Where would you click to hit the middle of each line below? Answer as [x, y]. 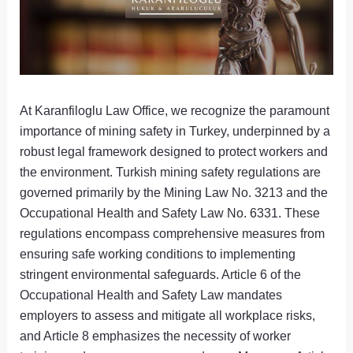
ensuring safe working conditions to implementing [158, 254]
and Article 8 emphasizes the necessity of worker [156, 336]
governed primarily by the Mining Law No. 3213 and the [174, 193]
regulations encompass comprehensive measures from [173, 234]
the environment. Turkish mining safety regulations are [171, 172]
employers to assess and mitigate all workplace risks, [168, 316]
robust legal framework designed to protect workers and [174, 152]
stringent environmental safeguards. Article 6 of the [161, 275]
